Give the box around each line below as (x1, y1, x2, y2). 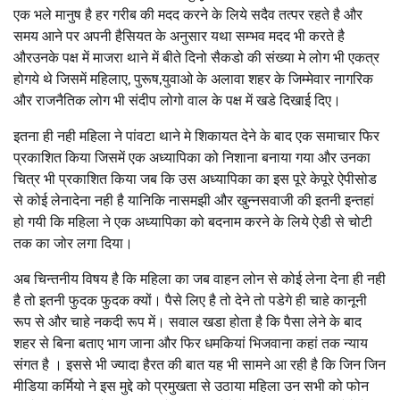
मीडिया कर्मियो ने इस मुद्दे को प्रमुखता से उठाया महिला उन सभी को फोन (13, 377, 369, 395)
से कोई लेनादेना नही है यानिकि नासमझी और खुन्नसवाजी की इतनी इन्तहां (13, 191, 374, 209)
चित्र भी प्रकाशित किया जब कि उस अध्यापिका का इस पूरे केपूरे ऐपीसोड (13, 170, 377, 187)
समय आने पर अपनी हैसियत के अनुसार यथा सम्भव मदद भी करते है (13, 27, 345, 45)
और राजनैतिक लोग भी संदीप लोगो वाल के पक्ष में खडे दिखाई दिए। (13, 91, 341, 109)
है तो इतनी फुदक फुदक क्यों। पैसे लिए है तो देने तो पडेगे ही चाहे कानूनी (13, 291, 367, 309)
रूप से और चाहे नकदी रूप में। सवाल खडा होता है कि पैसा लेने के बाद (13, 312, 362, 330)
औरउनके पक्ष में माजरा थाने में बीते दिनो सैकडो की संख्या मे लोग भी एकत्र (13, 48, 379, 66)
